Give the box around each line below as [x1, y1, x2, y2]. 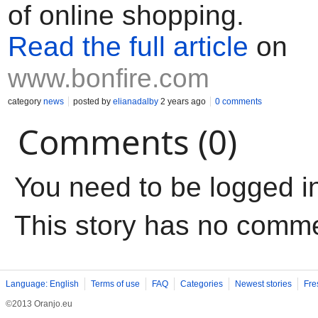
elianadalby [113, 97, 158, 106]
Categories [180, 279, 223, 289]
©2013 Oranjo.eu [6, 299, 72, 309]
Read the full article [8, 31, 248, 62]
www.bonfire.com [8, 64, 209, 93]
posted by [73, 97, 113, 106]
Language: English [6, 279, 79, 289]
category [8, 97, 43, 106]
